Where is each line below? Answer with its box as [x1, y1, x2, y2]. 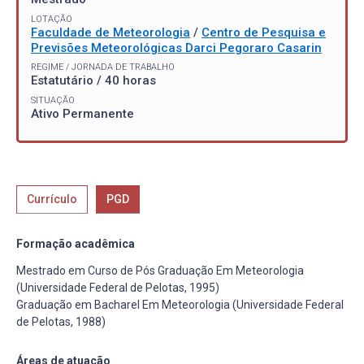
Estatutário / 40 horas [31, 73, 156, 88]
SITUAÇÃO [31, 95, 75, 106]
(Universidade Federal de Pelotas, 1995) [16, 281, 219, 294]
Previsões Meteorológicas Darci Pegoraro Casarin [31, 40, 322, 55]
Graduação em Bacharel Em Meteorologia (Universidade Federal [16, 298, 344, 311]
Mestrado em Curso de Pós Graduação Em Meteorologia [16, 264, 304, 277]
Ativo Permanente [31, 106, 134, 121]
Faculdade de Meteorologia [31, 24, 190, 40]
